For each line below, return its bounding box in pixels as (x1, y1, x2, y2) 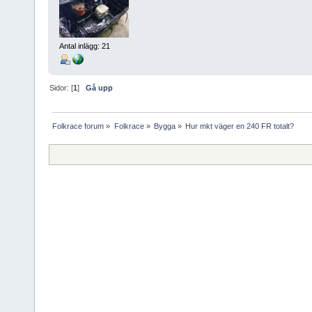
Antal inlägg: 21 (58, 41, 110, 50)
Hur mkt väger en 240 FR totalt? (185, 121, 295, 130)
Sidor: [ (49, 83, 74, 92)
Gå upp (86, 83, 114, 92)
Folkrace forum (52, 121, 104, 130)
